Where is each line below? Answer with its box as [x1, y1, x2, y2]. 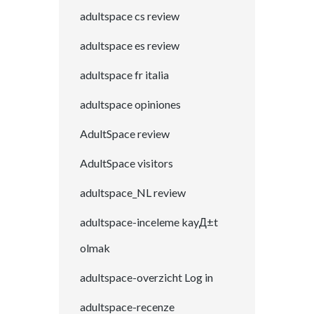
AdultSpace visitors [80, 156, 173, 170]
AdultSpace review [80, 127, 170, 141]
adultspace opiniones [80, 97, 181, 111]
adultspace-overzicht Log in [80, 271, 213, 285]
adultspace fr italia [80, 68, 169, 82]
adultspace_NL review [80, 186, 186, 200]
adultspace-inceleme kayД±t [80, 215, 218, 229]
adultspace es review [80, 39, 179, 53]
